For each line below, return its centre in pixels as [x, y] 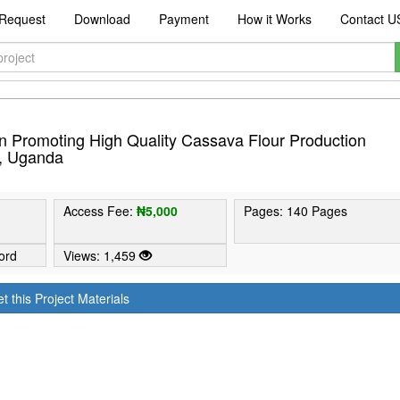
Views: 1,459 [102, 256]
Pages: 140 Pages [296, 211]
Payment [183, 19]
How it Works [274, 19]
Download [102, 19]
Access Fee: [100, 211]
